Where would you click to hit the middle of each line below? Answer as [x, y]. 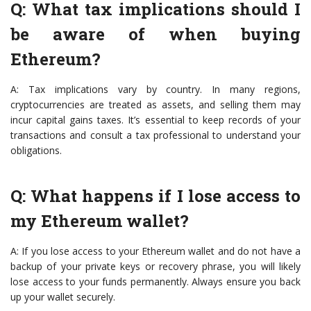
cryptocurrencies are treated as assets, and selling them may [155, 105]
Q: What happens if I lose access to [155, 196]
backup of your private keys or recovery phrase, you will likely [155, 267]
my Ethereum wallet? [100, 221]
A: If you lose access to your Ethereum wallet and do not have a [155, 251]
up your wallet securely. [63, 297]
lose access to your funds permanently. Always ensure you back [155, 282]
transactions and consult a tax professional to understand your [155, 135]
